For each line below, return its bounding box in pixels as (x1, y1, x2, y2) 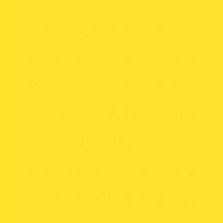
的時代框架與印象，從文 (28, 162, 199, 180)
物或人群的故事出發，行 (28, 190, 199, 208)
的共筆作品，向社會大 (28, 77, 183, 95)
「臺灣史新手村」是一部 (28, 20, 199, 38)
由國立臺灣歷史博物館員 (28, 48, 199, 66)
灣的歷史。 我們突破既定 (28, 133, 203, 151)
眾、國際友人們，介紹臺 (28, 105, 199, 123)
